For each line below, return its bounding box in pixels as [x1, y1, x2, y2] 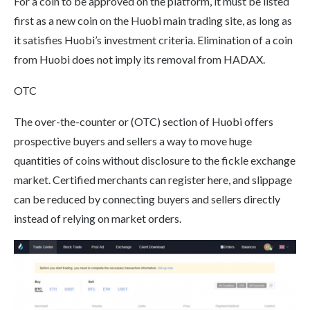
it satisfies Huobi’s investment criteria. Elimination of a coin [14, 33, 293, 47]
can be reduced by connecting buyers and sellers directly [14, 192, 280, 206]
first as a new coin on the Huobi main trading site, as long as [14, 14, 292, 28]
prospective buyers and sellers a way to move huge [14, 134, 252, 148]
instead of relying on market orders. [14, 212, 181, 226]
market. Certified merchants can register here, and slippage [14, 173, 292, 187]
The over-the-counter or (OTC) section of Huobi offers [14, 115, 273, 129]
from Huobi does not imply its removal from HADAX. [14, 53, 265, 66]
